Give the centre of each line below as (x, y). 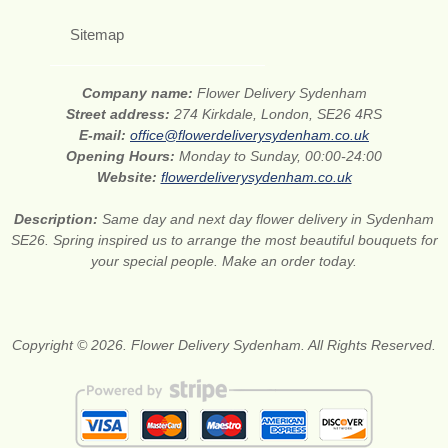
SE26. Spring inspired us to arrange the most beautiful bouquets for (224, 239)
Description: (58, 218)
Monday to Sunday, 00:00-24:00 (280, 155)
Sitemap (97, 34)
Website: (128, 176)
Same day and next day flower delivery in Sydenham (268, 218)
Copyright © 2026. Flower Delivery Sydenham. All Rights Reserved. (224, 344)
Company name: (139, 92)
